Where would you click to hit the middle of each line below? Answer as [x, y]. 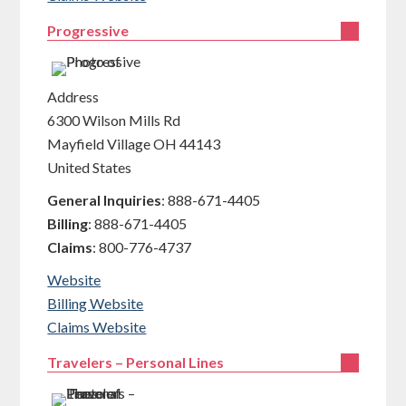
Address [73, 97]
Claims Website [97, 327]
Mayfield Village [99, 144]
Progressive [88, 30]
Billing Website [96, 303]
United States [90, 167]
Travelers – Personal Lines [136, 362]
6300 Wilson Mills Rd [114, 120]
